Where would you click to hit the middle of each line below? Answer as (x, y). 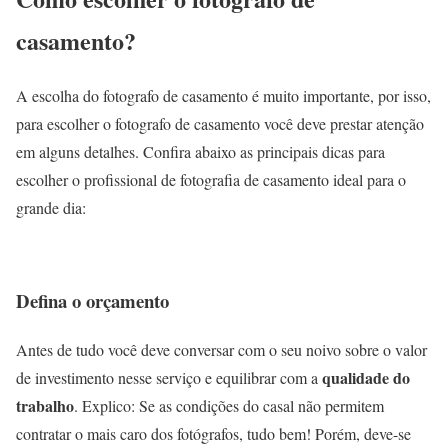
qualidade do (366, 377)
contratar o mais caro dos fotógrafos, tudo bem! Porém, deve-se (213, 433)
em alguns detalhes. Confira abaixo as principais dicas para (200, 152)
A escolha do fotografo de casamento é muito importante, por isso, (223, 96)
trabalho (45, 405)
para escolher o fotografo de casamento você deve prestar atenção (220, 124)
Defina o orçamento (92, 300)
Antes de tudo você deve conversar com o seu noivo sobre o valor (221, 349)
